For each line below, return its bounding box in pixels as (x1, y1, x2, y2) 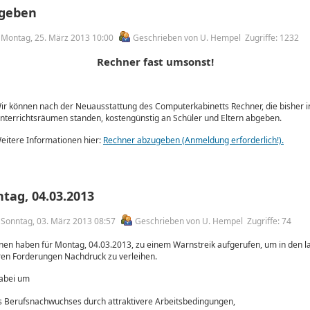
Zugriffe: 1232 (245, 32, 299, 44)
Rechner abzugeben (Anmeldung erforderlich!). (103, 134, 284, 146)
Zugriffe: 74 (247, 215, 291, 227)
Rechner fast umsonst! (96, 55, 214, 69)
